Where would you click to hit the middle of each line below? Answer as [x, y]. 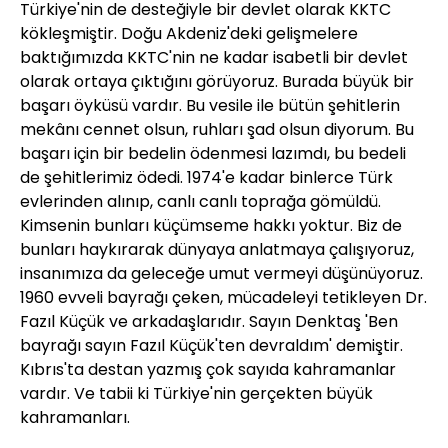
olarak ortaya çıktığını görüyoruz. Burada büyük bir [217, 82]
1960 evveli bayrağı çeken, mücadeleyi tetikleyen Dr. [223, 298]
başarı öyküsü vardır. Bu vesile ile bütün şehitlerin [210, 106]
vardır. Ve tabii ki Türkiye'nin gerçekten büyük [196, 394]
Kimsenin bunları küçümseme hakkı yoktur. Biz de [211, 226]
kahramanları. [75, 418]
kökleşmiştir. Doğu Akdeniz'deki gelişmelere [189, 34]
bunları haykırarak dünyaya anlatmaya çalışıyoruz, [217, 250]
